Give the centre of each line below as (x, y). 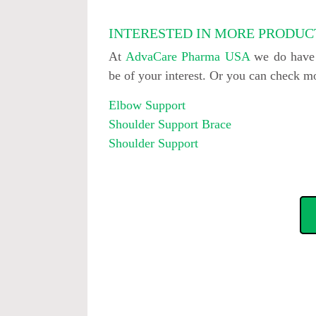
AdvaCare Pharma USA (187, 56)
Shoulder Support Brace (170, 124)
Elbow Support (147, 105)
